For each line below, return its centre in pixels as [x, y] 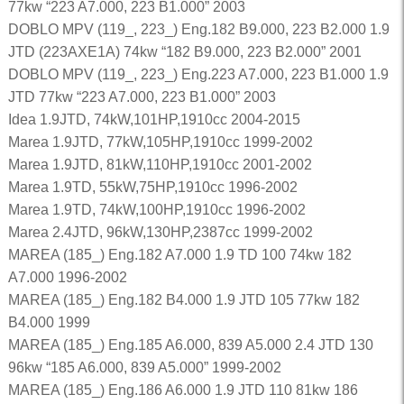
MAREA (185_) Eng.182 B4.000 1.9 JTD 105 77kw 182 [184, 300]
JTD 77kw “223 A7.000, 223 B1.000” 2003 [142, 97]
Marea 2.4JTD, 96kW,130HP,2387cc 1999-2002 [160, 232]
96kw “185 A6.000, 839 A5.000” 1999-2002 [144, 367]
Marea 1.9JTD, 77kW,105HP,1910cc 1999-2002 [160, 142]
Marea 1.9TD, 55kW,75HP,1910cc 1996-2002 [152, 187]
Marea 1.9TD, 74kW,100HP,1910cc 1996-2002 [156, 210]
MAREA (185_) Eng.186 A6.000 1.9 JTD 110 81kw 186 [183, 390]
